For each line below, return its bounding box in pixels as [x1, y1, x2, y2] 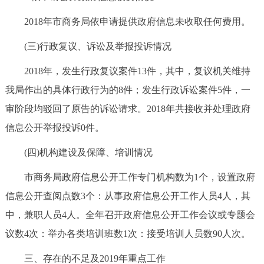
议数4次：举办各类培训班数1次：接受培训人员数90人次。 [5, 228, 250, 239]
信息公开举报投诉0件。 [5, 122, 104, 133]
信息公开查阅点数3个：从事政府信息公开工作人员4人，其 [5, 190, 250, 201]
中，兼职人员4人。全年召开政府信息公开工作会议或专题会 [5, 209, 255, 220]
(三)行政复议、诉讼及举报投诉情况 [5, 41, 171, 51]
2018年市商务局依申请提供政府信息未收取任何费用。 [5, 16, 250, 27]
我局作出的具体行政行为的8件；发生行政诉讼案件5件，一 [5, 84, 250, 95]
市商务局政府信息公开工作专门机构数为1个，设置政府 [5, 171, 255, 182]
